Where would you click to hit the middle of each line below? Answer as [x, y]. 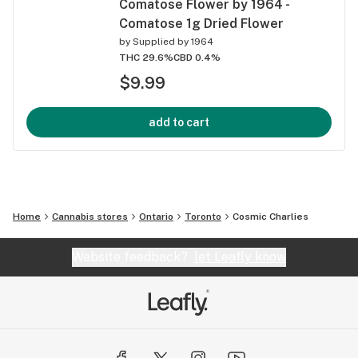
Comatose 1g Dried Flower [201, 23]
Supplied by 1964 [173, 41]
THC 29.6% [146, 57]
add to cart [179, 122]
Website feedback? [133, 257]
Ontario [156, 216]
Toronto [203, 216]
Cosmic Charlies [270, 216]
